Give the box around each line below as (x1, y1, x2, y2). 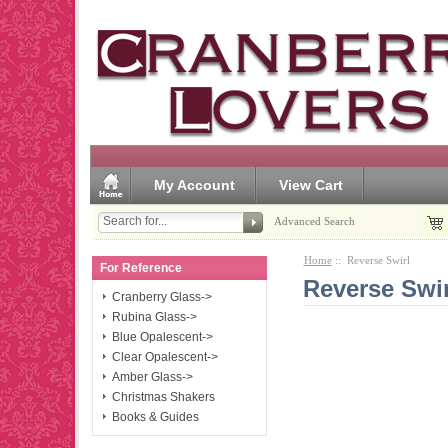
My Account (154, 176, 235, 193)
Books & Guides (112, 410, 200, 425)
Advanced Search (274, 214, 356, 227)
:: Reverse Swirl (331, 253, 410, 266)
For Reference (100, 260, 183, 275)
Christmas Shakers (112, 390, 216, 405)
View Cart (279, 176, 343, 193)
